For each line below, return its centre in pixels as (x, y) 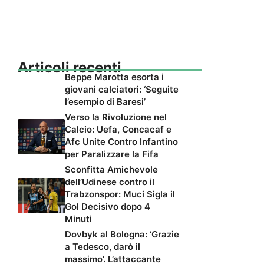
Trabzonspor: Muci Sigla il (120, 194)
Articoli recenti (70, 67)
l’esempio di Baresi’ (105, 101)
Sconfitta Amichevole (111, 169)
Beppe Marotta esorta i (114, 77)
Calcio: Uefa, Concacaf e (118, 129)
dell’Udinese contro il (110, 181)
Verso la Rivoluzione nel (116, 117)
